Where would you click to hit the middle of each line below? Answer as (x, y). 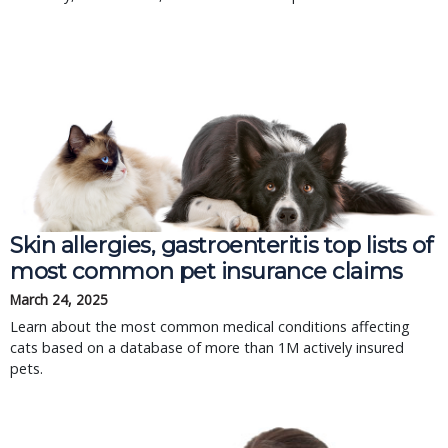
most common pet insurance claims (206, 271)
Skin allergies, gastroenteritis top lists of (221, 245)
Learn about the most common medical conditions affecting (210, 326)
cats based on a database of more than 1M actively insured (207, 347)
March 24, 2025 (59, 299)
